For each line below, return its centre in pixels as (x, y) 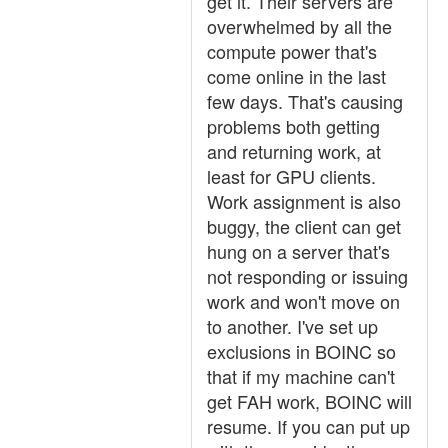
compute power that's (292, 51)
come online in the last (296, 76)
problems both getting (293, 126)
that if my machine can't (301, 376)
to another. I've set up (292, 326)
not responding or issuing (307, 276)
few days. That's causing (305, 101)
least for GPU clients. (291, 176)
